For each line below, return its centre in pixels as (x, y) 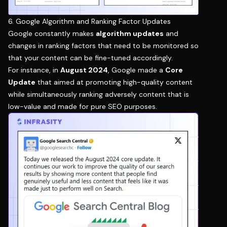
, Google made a (137, 70)
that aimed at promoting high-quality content (114, 82)
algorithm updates (130, 33)
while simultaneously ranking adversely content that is (99, 94)
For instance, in (34, 70)
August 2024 (84, 70)
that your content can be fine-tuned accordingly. (90, 58)
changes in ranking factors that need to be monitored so (103, 45)
